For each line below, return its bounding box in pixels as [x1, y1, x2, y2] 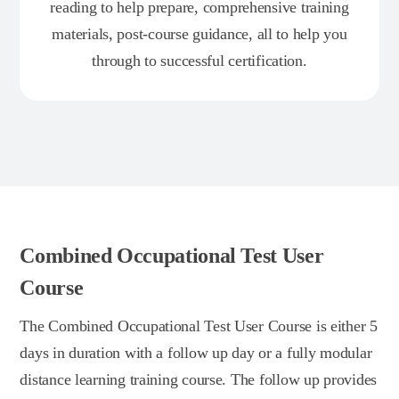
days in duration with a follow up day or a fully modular [20, 343, 372, 362]
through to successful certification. [92, 51, 307, 69]
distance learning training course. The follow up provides [20, 370, 378, 388]
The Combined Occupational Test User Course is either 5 [20, 316, 378, 335]
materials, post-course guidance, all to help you [52, 24, 347, 43]
